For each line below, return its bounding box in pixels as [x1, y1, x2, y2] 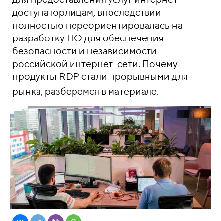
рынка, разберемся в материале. [12, 85, 159, 97]
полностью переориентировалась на [12, 19, 183, 31]
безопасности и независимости [12, 45, 157, 56]
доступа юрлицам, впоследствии [12, 6, 161, 18]
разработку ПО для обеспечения [12, 32, 164, 43]
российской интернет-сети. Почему [12, 58, 178, 69]
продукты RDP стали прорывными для [12, 71, 188, 82]
